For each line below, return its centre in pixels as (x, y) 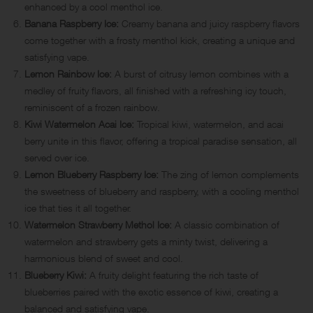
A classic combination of (226, 224)
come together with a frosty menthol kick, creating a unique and (160, 40)
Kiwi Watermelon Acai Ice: (79, 124)
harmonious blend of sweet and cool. (104, 258)
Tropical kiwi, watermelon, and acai (209, 124)
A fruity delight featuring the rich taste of (173, 275)
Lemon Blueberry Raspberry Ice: (92, 174)
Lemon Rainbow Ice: (68, 73)
